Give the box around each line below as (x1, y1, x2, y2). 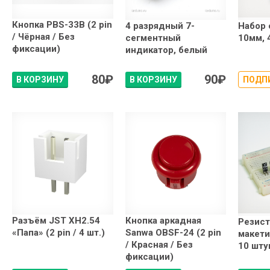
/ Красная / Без (125, 239, 193, 251)
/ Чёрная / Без (12, 31, 75, 43)
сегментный (125, 32, 181, 43)
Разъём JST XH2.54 (12, 215, 100, 227)
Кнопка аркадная (125, 215, 201, 227)
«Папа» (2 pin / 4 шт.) (12, 227, 105, 239)
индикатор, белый (125, 44, 207, 55)
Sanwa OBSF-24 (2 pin (125, 227, 221, 239)
